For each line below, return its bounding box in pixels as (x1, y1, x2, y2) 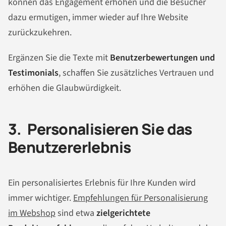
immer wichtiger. (8, 191, 73, 204)
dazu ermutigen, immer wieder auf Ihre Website (8, 11, 188, 24)
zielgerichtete (96, 206, 150, 219)
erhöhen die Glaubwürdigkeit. (8, 82, 121, 95)
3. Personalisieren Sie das (8, 119, 192, 140)
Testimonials (8, 67, 59, 80)
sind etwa (55, 206, 96, 219)
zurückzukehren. (8, 26, 72, 39)
